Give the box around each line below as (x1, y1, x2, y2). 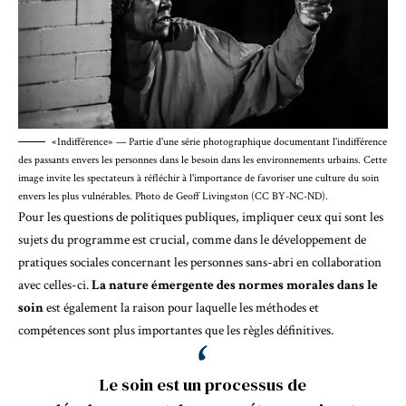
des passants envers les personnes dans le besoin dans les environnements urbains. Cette (18, 152, 387, 167)
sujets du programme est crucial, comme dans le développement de (18, 230, 366, 248)
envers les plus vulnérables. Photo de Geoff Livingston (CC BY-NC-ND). (18, 188, 328, 203)
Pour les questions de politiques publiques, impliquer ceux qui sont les (18, 208, 383, 226)
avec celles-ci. (18, 275, 92, 294)
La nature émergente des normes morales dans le (92, 275, 378, 294)
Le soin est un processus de (100, 372, 306, 396)
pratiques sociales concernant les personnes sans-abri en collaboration (18, 253, 382, 271)
